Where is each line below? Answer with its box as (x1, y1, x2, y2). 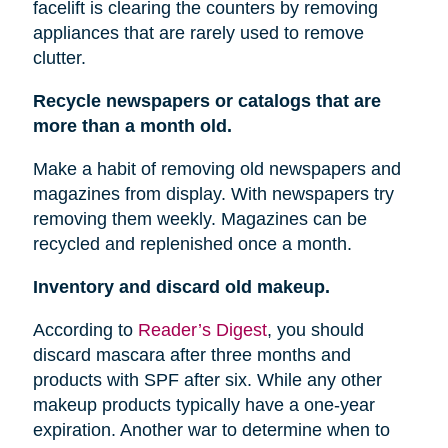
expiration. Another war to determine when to (32, 420, 390, 441)
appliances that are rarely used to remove (32, 23, 364, 44)
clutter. (32, 48, 86, 69)
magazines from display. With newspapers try (32, 184, 394, 205)
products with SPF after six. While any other (32, 370, 382, 391)
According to (32, 320, 138, 341)
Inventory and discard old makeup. (32, 277, 330, 298)
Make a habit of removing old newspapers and (32, 159, 401, 180)
